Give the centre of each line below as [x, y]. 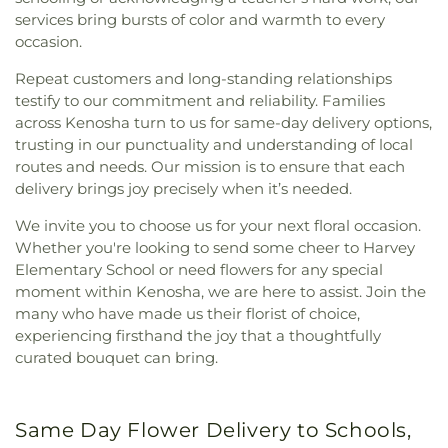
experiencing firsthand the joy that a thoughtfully [198, 336]
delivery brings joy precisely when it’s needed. [183, 189]
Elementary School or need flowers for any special [199, 270]
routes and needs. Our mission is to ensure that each [210, 167]
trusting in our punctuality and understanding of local [214, 145]
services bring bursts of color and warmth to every [200, 20]
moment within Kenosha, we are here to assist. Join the [220, 292]
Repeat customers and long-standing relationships [203, 79]
